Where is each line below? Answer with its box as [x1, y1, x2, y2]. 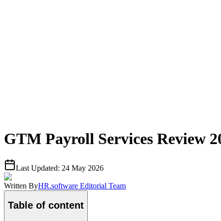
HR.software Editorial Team [38, 181, 126, 190]
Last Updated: [16, 163, 62, 172]
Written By [4, 181, 38, 190]
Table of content [8, 200, 84, 211]
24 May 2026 [62, 163, 104, 172]
